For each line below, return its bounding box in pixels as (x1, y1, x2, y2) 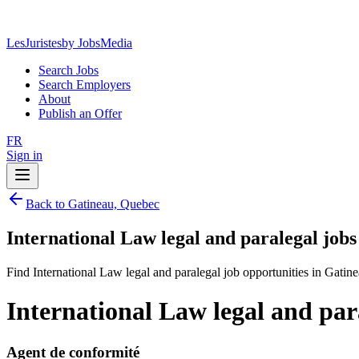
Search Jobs (38, 63, 99, 77)
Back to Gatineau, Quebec (26, 197, 159, 211)
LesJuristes (6, 36, 62, 50)
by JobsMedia (62, 36, 132, 50)
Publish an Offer (38, 107, 122, 120)
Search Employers (38, 78, 131, 91)
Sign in (6, 148, 42, 162)
